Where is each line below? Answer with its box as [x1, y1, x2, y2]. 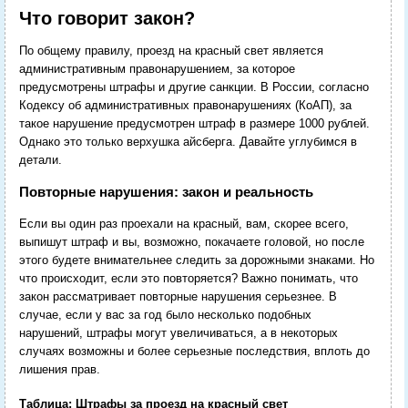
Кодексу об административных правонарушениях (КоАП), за [18, 98, 352, 113]
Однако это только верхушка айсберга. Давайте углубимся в [18, 135, 357, 149]
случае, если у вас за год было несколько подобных [18, 308, 311, 322]
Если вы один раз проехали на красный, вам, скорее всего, [18, 217, 349, 231]
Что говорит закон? [18, 7, 195, 28]
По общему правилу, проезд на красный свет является [18, 44, 323, 58]
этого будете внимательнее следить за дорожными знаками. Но [18, 253, 374, 268]
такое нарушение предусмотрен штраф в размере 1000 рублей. [18, 117, 370, 131]
